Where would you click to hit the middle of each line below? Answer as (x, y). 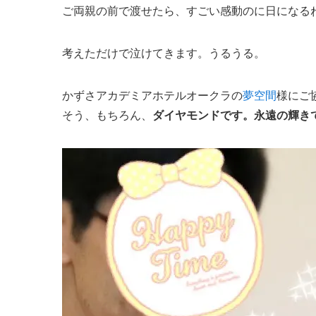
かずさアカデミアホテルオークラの (152, 96)
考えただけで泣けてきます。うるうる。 (164, 53)
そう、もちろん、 (107, 115)
